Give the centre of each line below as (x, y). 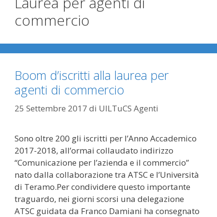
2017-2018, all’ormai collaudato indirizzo (94, 150)
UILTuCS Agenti (129, 108)
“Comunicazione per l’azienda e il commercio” (102, 162)
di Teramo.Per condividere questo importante (102, 186)
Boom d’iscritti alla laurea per (92, 75)
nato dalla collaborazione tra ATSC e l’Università (107, 174)
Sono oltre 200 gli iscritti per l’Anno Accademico (106, 138)
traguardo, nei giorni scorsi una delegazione (99, 199)
